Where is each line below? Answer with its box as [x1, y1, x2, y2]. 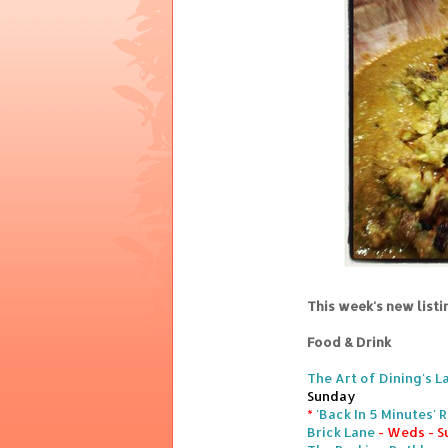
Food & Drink [307, 334, 391, 351]
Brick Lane [307, 424, 375, 441]
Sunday [307, 388, 356, 405]
